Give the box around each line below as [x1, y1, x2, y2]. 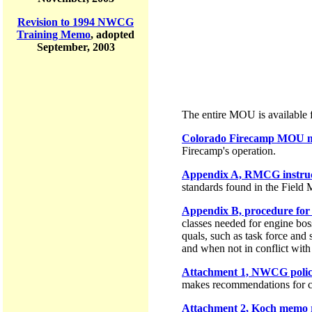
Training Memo [17, 29, 91, 41]
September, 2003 [36, 41, 115, 54]
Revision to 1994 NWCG [17, 16, 134, 29]
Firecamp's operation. [182, 144, 276, 157]
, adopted [91, 29, 134, 41]
